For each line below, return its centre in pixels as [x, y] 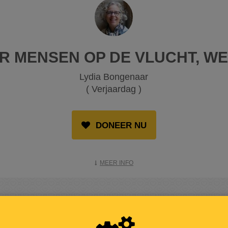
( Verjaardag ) [114, 89]
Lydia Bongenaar [114, 77]
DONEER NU [120, 126]
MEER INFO [116, 163]
